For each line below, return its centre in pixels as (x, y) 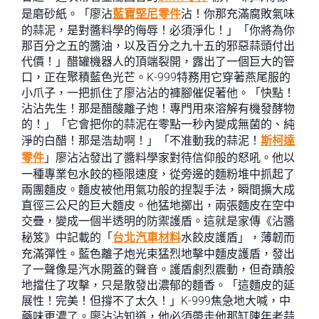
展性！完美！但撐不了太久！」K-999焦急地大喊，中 (156, 301)
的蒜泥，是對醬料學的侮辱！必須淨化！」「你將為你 (158, 30)
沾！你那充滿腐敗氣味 (238, 14)
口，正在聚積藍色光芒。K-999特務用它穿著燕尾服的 (156, 77)
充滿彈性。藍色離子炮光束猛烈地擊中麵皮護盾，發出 (158, 254)
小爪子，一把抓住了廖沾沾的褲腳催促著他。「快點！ (158, 93)
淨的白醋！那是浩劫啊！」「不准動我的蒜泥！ (141, 141)
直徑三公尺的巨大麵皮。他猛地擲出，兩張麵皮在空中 (158, 205)
